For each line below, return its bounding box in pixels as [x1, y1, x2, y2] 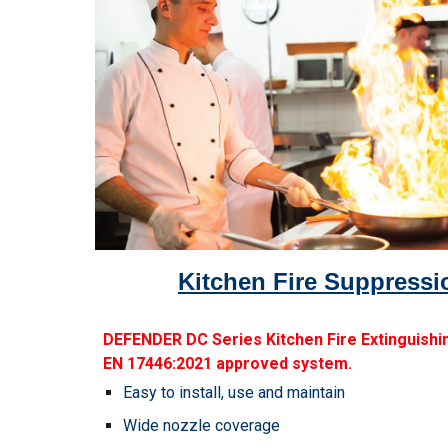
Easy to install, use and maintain [122, 382, 345, 402]
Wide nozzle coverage [122, 415, 280, 435]
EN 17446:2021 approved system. [102, 353, 352, 373]
